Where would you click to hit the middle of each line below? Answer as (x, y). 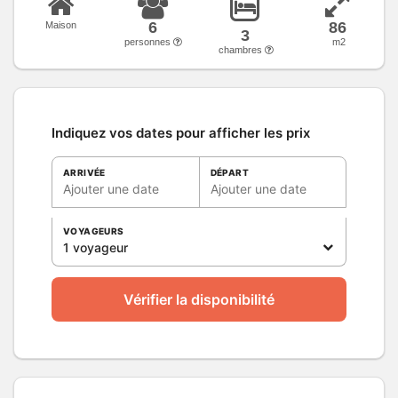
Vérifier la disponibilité (199, 299)
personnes (149, 41)
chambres (241, 49)
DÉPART (229, 172)
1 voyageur (96, 247)
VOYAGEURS (94, 231)
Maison (60, 24)
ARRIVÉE (84, 172)
